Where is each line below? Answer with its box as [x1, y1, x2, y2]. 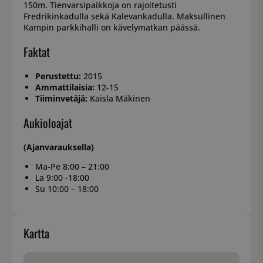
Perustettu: [35, 70, 81, 82]
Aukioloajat [23, 114, 72, 132]
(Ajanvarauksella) [23, 141, 94, 153]
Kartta [23, 224, 49, 242]
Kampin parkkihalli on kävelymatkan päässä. [23, 22, 200, 33]
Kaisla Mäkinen [87, 93, 150, 104]
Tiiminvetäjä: [35, 93, 87, 104]
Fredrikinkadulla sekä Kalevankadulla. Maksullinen [23, 11, 225, 22]
